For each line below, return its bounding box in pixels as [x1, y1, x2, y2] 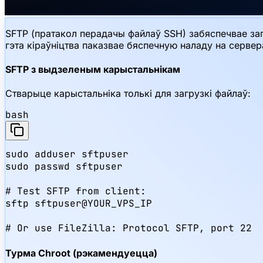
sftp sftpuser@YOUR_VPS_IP [5, 197, 152, 210]
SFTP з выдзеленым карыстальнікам [5, 63, 180, 76]
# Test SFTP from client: [5, 185, 146, 198]
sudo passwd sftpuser [5, 160, 123, 173]
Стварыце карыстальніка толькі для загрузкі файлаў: [5, 87, 251, 100]
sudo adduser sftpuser [5, 148, 129, 161]
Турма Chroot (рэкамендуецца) [5, 247, 157, 259]
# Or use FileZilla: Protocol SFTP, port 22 [5, 222, 252, 235]
